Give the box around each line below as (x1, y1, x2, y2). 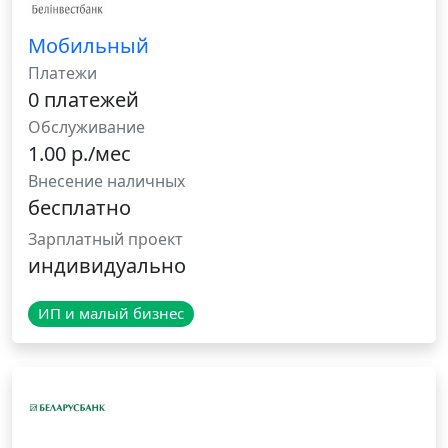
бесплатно (28, 194, 131, 222)
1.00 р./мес (28, 140, 131, 168)
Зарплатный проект (28, 228, 183, 251)
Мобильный (28, 32, 149, 60)
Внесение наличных (28, 170, 185, 193)
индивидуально (28, 252, 186, 280)
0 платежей (28, 86, 139, 114)
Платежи (28, 62, 97, 85)
